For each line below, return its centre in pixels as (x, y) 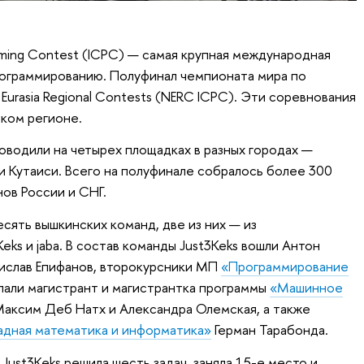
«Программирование (284, 266)
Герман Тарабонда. (269, 329)
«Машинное (306, 287)
